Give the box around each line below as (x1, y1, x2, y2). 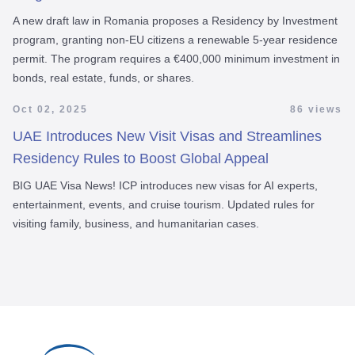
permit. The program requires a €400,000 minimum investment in (13, 52, 340, 65)
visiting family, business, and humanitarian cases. (13, 216, 259, 230)
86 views (290, 103, 342, 115)
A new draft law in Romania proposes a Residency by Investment (13, 13, 338, 27)
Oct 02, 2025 (13, 103, 88, 115)
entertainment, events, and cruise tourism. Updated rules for (13, 197, 315, 211)
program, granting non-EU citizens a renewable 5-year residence (13, 32, 338, 46)
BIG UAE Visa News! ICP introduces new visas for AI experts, (13, 178, 318, 192)
